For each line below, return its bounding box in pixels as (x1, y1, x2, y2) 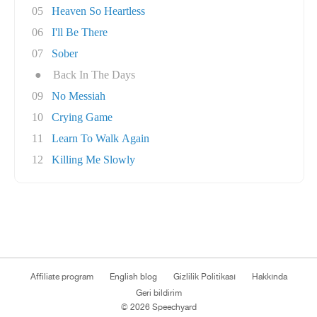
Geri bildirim (135, 288, 182, 298)
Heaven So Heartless (52, 5, 145, 17)
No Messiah (52, 90, 105, 102)
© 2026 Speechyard (120, 302, 197, 312)
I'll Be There (52, 26, 108, 38)
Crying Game (52, 111, 113, 123)
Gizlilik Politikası (173, 272, 236, 282)
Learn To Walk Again (52, 132, 149, 144)
